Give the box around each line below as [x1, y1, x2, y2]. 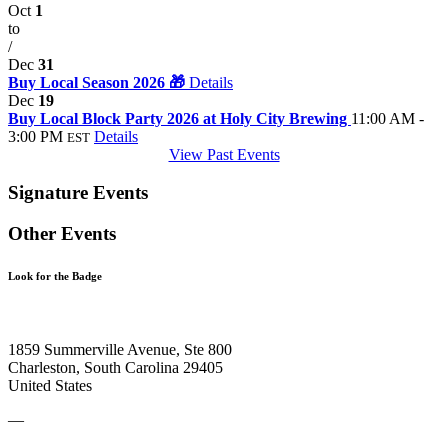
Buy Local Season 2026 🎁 [8, 73, 189, 91]
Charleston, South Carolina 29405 [8, 359, 223, 377]
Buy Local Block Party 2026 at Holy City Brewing [8, 109, 351, 127]
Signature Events [8, 182, 148, 204]
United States [8, 377, 92, 395]
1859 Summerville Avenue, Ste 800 [8, 341, 232, 359]
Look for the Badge [8, 270, 102, 283]
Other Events [8, 223, 116, 245]
